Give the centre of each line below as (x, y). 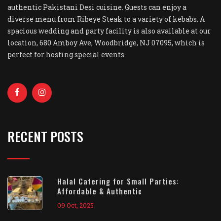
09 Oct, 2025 (75, 205)
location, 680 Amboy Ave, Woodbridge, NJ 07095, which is (106, 43)
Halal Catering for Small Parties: (118, 181)
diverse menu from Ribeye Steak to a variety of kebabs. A (106, 19)
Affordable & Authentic (100, 191)
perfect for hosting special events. (67, 55)
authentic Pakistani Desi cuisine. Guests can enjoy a (97, 7)
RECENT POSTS (45, 136)
